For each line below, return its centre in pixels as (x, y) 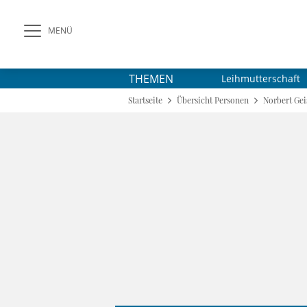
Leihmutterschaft (261, 78)
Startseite (145, 100)
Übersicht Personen (213, 100)
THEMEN (151, 78)
